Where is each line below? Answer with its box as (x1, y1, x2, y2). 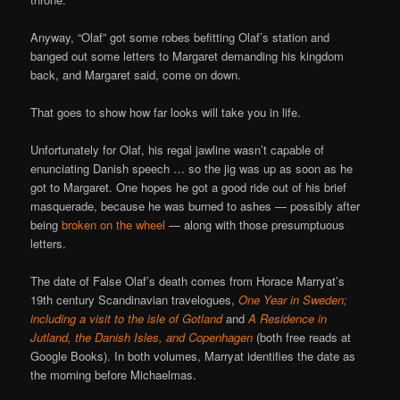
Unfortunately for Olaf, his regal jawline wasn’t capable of (30, 141, 325, 159)
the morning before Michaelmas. (30, 366, 197, 384)
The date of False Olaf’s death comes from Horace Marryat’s (30, 272, 346, 290)
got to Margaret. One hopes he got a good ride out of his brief (30, 179, 347, 196)
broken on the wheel (62, 216, 166, 234)
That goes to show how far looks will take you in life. (30, 104, 302, 121)
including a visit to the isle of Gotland (30, 310, 223, 328)
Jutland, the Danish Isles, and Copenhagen (30, 329, 254, 346)
